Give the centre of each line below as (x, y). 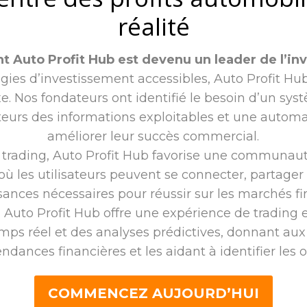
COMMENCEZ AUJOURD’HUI (153, 294)
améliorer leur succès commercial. (153, 136)
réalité (153, 26)
